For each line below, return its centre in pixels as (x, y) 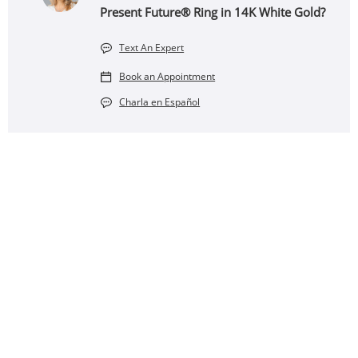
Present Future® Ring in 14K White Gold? (213, 12)
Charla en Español (160, 102)
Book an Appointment (167, 76)
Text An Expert (152, 48)
